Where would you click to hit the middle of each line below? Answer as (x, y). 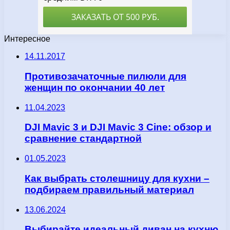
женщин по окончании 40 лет (95, 87)
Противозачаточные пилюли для (106, 76)
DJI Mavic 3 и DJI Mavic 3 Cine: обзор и (118, 127)
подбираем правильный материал (109, 189)
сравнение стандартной (83, 139)
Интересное (27, 39)
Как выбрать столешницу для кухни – (117, 178)
